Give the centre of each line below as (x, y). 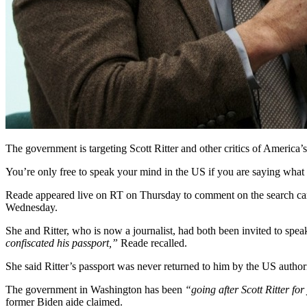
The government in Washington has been (95, 289)
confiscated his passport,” (62, 243)
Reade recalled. (152, 243)
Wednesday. (32, 207)
